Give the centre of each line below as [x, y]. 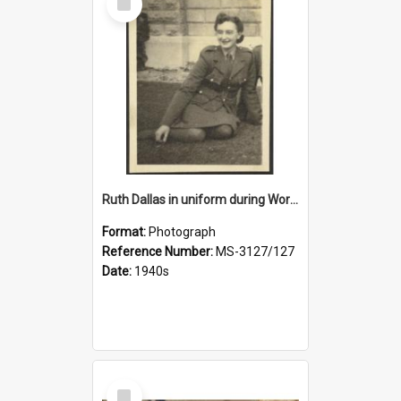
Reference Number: [159, 251]
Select [129, 385]
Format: [125, 231]
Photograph [182, 231]
